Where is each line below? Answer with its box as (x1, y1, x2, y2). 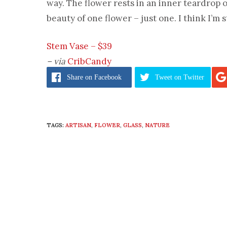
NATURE (145, 122, 170, 129)
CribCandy (67, 56, 111, 67)
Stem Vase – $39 (47, 41, 112, 52)
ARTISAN (65, 122, 91, 129)
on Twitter (174, 73, 204, 81)
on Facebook (85, 73, 122, 81)
